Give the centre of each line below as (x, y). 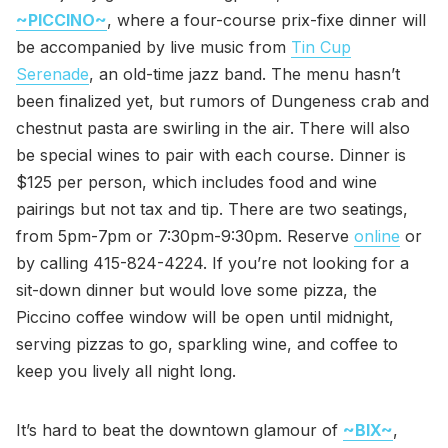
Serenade (52, 73)
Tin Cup (321, 46)
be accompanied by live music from (153, 46)
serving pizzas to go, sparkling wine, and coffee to (207, 343)
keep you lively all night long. (126, 370)
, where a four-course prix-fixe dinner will (266, 19)
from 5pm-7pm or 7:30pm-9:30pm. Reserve (185, 235)
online (377, 235)
